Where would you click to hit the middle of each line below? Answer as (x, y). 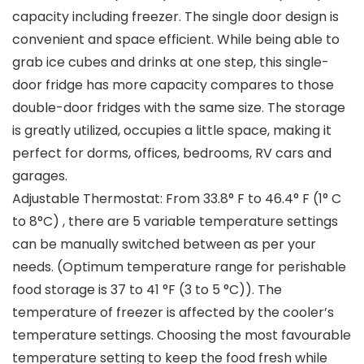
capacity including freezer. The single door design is (175, 17)
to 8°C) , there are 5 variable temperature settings (175, 222)
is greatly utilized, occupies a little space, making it (172, 131)
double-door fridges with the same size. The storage (179, 108)
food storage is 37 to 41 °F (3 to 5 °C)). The (147, 290)
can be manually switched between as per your (164, 245)
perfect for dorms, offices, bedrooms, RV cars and (172, 154)
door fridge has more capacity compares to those (173, 85)
